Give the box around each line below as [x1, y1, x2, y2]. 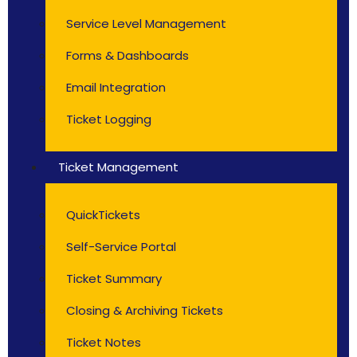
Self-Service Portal [66, 238, 176, 255]
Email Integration [66, 79, 166, 96]
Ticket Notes [66, 334, 141, 351]
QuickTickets [66, 206, 140, 223]
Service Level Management [66, 15, 226, 32]
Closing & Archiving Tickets [66, 302, 223, 319]
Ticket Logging [66, 111, 151, 127]
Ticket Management [58, 159, 178, 175]
